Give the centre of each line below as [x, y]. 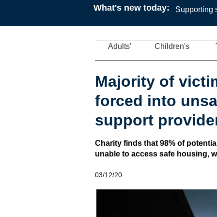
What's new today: [132, 8]
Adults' [120, 46]
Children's [172, 46]
